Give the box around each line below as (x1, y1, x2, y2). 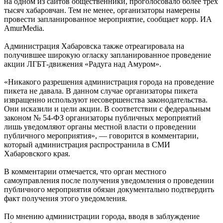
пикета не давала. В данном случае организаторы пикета (4, 86, 198, 95)
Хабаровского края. (4, 149, 70, 158)
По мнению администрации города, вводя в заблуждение (4, 212, 200, 221)
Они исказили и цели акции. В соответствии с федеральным (4, 104, 211, 113)
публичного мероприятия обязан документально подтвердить (4, 185, 214, 194)
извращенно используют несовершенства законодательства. (4, 95, 208, 104)
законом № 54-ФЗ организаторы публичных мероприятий (4, 113, 201, 122)
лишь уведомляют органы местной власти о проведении (4, 122, 196, 131)
